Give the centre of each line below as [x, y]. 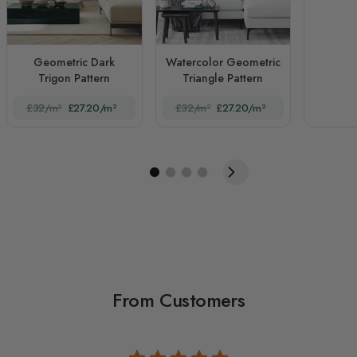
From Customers [178, 300]
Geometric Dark [75, 62]
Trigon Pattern [75, 78]
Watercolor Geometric [223, 62]
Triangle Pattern [223, 78]
